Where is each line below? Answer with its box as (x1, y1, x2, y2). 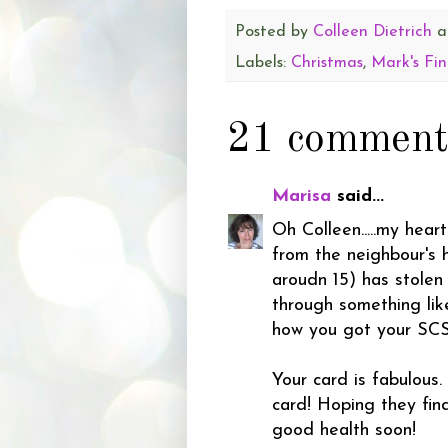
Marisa (272, 186, 331, 206)
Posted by (235, 23, 313, 40)
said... (331, 186, 384, 206)
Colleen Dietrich (313, 23, 432, 40)
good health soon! (272, 420, 416, 440)
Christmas (291, 55, 363, 72)
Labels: (235, 55, 291, 72)
